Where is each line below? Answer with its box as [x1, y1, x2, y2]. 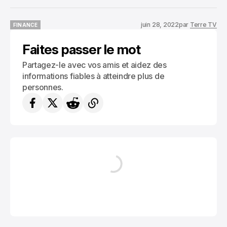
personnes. [22, 82, 63, 92]
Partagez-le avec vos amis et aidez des [22, 60, 167, 70]
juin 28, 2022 [140, 21, 179, 28]
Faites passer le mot [22, 42, 141, 57]
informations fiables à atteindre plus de [22, 71, 165, 81]
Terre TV [190, 21, 217, 28]
